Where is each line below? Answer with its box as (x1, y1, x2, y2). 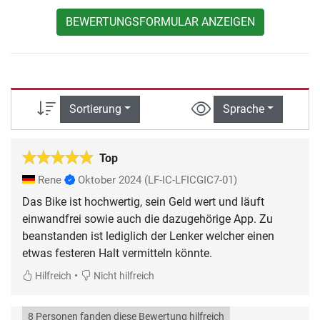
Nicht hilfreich (91, 270, 154, 283)
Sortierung (69, 101, 121, 116)
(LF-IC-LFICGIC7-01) (144, 174, 237, 187)
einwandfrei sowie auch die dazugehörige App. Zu (22, 212, 273, 226)
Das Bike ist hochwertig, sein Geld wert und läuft (22, 195, 264, 209)
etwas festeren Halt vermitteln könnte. (22, 246, 212, 261)
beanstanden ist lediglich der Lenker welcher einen (22, 229, 274, 244)
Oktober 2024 (78, 174, 141, 187)
